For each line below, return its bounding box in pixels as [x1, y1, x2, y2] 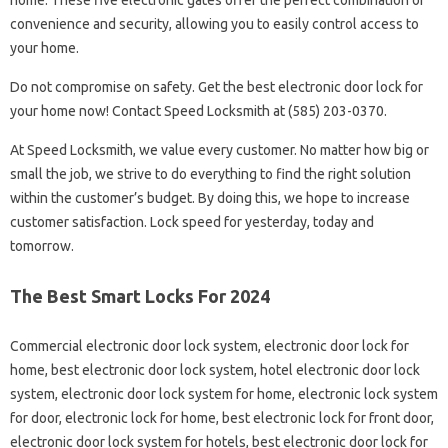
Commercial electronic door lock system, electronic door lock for [10, 338, 409, 354]
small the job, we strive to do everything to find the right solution [10, 166, 411, 182]
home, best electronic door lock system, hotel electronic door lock [10, 362, 420, 378]
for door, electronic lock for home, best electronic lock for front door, [10, 410, 434, 426]
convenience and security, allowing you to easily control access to [10, 16, 419, 32]
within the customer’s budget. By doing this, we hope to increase [10, 190, 410, 206]
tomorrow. [10, 238, 74, 254]
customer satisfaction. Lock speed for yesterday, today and [10, 214, 374, 230]
